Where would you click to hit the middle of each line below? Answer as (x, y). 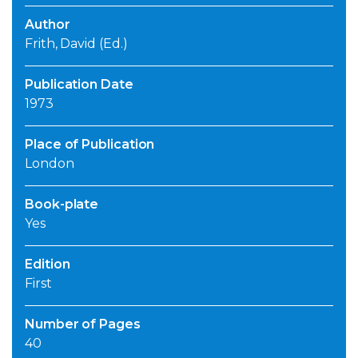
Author (48, 25)
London (50, 164)
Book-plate (62, 205)
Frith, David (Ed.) (76, 44)
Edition (48, 265)
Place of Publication (90, 145)
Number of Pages (83, 324)
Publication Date (79, 85)
